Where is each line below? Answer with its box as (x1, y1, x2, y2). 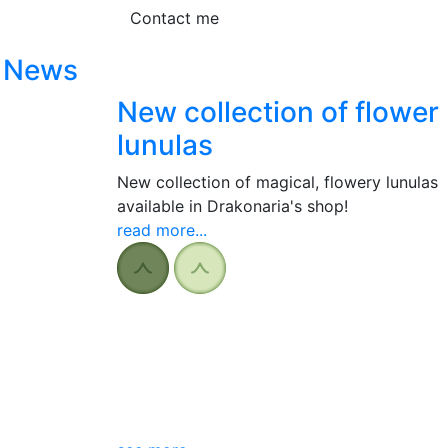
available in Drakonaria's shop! (117, 196, 348, 216)
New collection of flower (117, 95, 439, 129)
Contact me (130, 8, 219, 28)
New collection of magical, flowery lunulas (117, 172, 438, 192)
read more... (117, 220, 207, 240)
